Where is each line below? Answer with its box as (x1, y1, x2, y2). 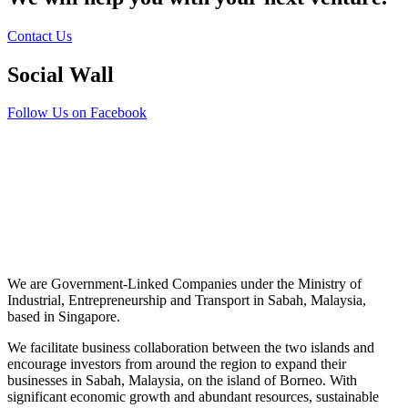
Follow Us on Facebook (7, 105, 147, 121)
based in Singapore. (7, 309, 120, 325)
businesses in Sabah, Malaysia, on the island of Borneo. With (7, 372, 357, 389)
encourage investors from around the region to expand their (7, 356, 346, 372)
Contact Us (7, 27, 72, 44)
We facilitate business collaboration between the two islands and (7, 340, 374, 356)
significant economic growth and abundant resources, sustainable (7, 389, 379, 405)
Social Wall (7, 62, 114, 87)
